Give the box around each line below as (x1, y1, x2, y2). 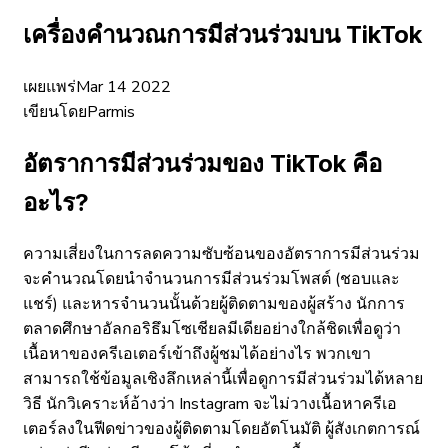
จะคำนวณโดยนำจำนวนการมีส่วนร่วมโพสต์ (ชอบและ (23, 268, 400, 291)
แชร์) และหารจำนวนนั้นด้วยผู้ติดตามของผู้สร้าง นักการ (23, 293, 405, 316)
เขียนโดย (23, 100, 87, 123)
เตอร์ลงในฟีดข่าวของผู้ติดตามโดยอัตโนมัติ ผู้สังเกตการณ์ (23, 418, 420, 441)
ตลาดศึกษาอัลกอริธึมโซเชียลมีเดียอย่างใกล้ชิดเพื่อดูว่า (23, 318, 401, 341)
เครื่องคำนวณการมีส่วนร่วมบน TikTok (23, 19, 422, 49)
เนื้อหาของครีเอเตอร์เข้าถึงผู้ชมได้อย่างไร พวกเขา (23, 343, 371, 366)
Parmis (87, 100, 135, 123)
